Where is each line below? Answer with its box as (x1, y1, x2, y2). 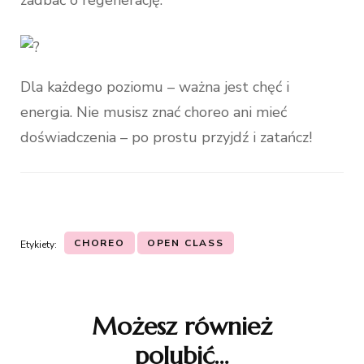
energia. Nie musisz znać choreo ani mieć (20, 102, 287, 123)
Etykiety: (20, 237, 57, 251)
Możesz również (92, 310, 272, 341)
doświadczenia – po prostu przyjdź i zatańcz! (20, 128, 312, 148)
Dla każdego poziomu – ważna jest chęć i (20, 77, 289, 97)
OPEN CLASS (146, 236, 224, 249)
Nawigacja (19, 262, 76, 279)
